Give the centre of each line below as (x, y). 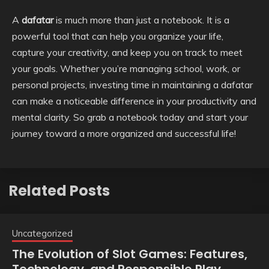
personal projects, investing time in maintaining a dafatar (132, 84)
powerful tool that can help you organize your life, (118, 36)
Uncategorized (42, 233)
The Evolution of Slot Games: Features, (130, 254)
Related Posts (59, 190)
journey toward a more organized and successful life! (124, 133)
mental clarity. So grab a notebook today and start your (130, 117)
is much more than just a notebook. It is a (141, 20)
